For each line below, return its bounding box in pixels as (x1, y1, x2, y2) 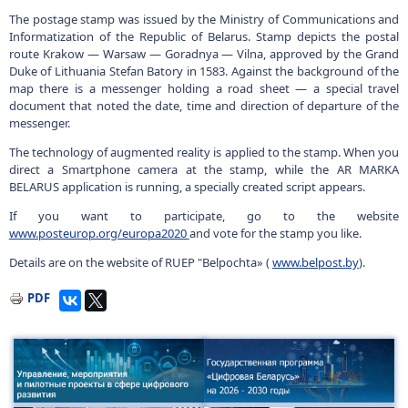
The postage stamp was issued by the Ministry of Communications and (8, 11, 400, 27)
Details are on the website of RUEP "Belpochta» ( (8, 254, 272, 270)
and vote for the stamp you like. (189, 225, 362, 241)
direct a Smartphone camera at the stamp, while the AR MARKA (8, 161, 400, 178)
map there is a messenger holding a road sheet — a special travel (8, 80, 400, 97)
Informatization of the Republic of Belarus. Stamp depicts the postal (8, 28, 400, 45)
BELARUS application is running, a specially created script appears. (8, 178, 365, 195)
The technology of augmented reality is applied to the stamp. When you (8, 144, 400, 160)
